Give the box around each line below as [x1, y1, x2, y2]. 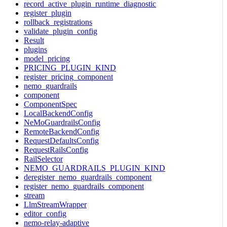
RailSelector [24, 154, 63, 163]
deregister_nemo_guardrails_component [24, 172, 152, 181]
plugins [24, 45, 47, 54]
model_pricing [24, 54, 70, 63]
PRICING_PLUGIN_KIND [24, 63, 116, 72]
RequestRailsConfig [24, 145, 88, 154]
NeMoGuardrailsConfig [24, 118, 100, 127]
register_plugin [24, 8, 71, 17]
